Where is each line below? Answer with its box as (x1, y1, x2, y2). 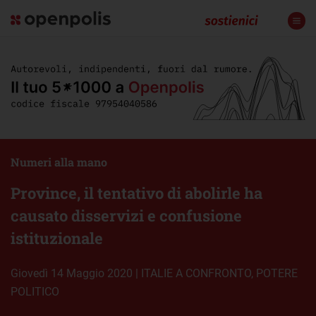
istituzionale (11, 227, 103, 248)
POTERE (256, 266, 298, 280)
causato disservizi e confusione (11, 205, 242, 226)
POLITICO (11, 284, 59, 298)
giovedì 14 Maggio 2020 (18, 266, 133, 280)
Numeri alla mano (11, 154, 107, 169)
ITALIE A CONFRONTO (141, 266, 251, 280)
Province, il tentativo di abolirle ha (11, 182, 262, 203)
